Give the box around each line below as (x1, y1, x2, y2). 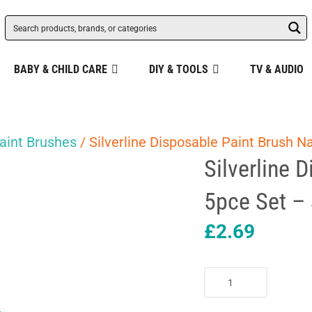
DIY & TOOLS (148, 63, 208, 76)
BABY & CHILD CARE (13, 63, 107, 76)
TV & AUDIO (249, 63, 304, 76)
